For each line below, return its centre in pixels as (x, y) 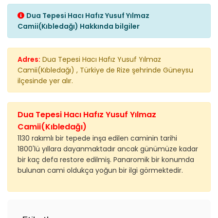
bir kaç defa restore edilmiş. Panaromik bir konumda (106, 159)
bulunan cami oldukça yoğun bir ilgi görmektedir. (100, 170)
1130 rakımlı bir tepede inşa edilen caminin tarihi (97, 138)
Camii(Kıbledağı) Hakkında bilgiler (79, 26)
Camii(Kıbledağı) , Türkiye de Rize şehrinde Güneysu (105, 70)
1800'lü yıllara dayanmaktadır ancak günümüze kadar (108, 149)
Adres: (29, 59)
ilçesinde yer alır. (45, 81)
